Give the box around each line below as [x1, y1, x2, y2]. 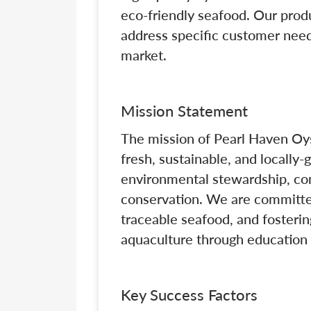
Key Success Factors [121, 285, 258, 304]
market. [121, 47, 167, 63]
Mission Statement [121, 101, 248, 120]
